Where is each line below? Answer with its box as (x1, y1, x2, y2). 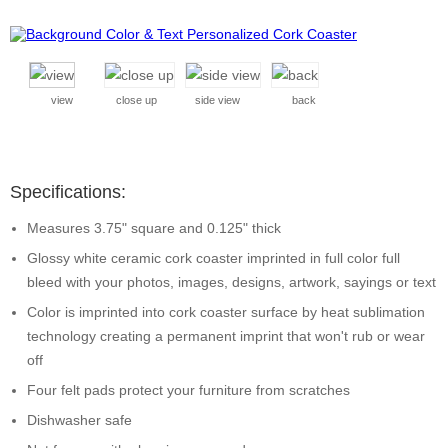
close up (116, 94, 157, 106)
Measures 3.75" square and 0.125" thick (27, 220, 281, 236)
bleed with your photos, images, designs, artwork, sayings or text (27, 274, 436, 290)
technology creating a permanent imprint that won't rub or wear (27, 328, 425, 344)
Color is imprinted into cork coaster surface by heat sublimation (27, 304, 425, 320)
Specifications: (10, 182, 126, 202)
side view (195, 94, 240, 106)
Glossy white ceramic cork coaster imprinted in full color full (27, 250, 400, 266)
